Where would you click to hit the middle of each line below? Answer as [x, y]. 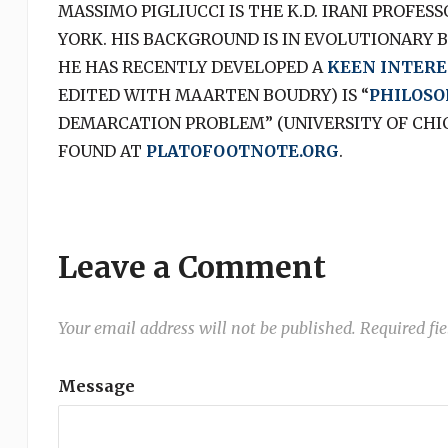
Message [96, 386]
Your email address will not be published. [206, 328]
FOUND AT [101, 151]
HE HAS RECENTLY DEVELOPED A [192, 67]
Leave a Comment [191, 267]
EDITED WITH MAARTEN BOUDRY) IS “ [213, 95]
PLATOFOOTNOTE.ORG [242, 151]
